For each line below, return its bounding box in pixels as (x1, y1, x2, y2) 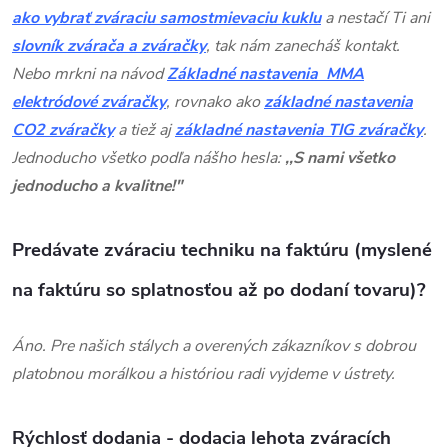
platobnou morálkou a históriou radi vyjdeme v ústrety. (12, 362, 395, 385)
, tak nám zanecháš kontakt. (206, 34, 400, 57)
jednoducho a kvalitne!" (12, 174, 182, 197)
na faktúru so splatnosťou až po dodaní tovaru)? (12, 276, 426, 303)
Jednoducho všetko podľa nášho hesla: (12, 146, 285, 169)
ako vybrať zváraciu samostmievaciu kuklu (12, 6, 321, 29)
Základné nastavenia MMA (167, 62, 364, 85)
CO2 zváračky (12, 118, 114, 141)
